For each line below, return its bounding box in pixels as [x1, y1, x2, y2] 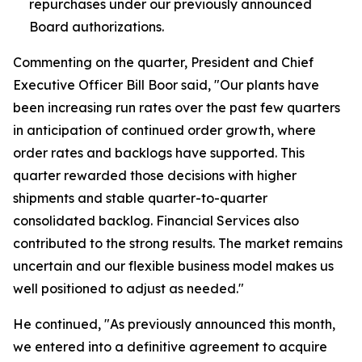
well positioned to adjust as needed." [13, 280, 244, 297]
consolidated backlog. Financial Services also [13, 213, 299, 229]
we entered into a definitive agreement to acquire [13, 339, 327, 355]
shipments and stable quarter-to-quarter [13, 190, 267, 206]
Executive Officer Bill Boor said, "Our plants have [13, 77, 319, 93]
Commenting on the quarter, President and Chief [13, 54, 314, 70]
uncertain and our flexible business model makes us [13, 258, 334, 274]
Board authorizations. [29, 19, 164, 35]
